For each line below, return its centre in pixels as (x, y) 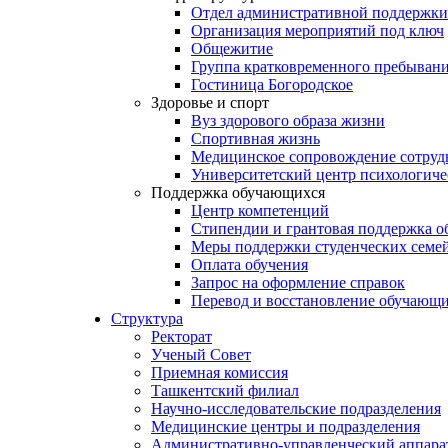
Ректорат (181, 336)
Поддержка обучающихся (238, 192)
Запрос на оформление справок (298, 282)
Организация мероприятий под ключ (317, 30)
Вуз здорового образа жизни (288, 120)
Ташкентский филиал (225, 390)
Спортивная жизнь (255, 138)
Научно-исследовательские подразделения (296, 408)
